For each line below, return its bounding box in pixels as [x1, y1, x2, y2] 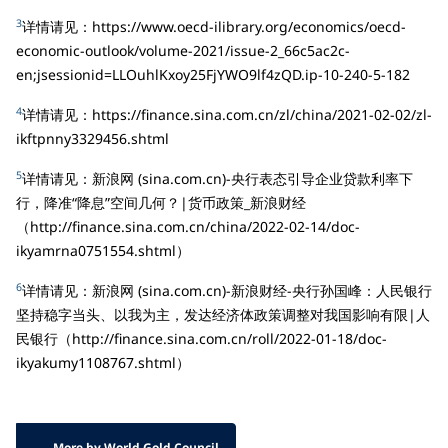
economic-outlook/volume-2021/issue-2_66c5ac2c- [16, 41, 350, 61]
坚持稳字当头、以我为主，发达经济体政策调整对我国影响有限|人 [16, 305, 430, 325]
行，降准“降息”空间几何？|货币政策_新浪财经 [16, 193, 306, 213]
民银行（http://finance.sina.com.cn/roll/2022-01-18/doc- [16, 329, 387, 349]
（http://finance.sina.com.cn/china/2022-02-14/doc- [16, 217, 360, 237]
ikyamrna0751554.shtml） [16, 241, 190, 261]
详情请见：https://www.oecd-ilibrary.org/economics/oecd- [22, 17, 406, 37]
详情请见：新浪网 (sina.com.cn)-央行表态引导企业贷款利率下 [22, 169, 413, 189]
